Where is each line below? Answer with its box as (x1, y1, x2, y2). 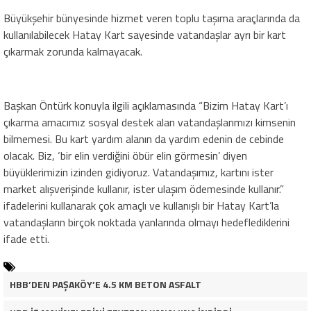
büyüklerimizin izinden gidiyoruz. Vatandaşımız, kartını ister (3, 163, 274, 180)
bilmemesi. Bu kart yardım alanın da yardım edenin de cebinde (3, 130, 284, 147)
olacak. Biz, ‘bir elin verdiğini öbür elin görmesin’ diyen (3, 146, 247, 164)
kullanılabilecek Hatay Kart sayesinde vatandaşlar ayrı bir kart (3, 26, 286, 43)
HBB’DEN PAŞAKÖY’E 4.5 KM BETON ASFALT (9, 276, 201, 292)
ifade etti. (3, 230, 49, 247)
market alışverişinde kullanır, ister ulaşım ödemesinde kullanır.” (3, 180, 284, 197)
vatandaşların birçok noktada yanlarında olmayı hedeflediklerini (3, 213, 289, 230)
